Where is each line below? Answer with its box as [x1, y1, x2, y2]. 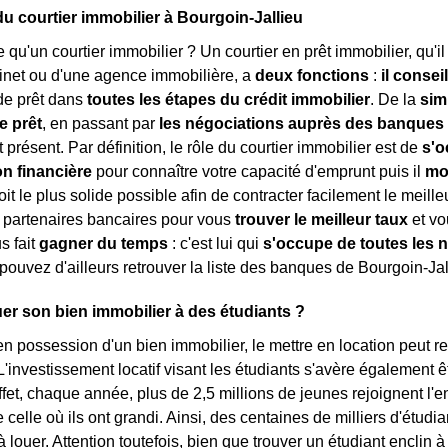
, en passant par [42, 115, 159, 132]
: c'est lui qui [168, 235, 263, 252]
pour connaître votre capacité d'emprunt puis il [92, 163, 425, 180]
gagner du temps [39, 235, 168, 252]
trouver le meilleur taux [235, 211, 408, 228]
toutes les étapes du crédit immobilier [87, 91, 370, 108]
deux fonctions [255, 67, 369, 84]
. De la [370, 91, 420, 108]
